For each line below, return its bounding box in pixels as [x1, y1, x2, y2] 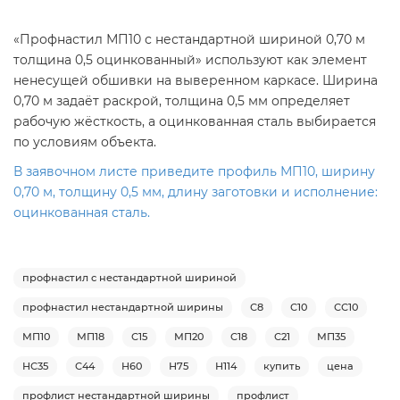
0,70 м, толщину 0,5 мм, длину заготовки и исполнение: [13, 183, 378, 200]
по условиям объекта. [13, 133, 156, 150]
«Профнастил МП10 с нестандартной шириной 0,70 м [13, 30, 365, 47]
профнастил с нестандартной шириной [22, 271, 237, 284]
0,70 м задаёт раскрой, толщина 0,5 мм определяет [13, 92, 350, 109]
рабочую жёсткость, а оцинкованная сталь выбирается [13, 112, 376, 129]
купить [263, 359, 300, 372]
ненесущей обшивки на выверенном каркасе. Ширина [13, 71, 378, 88]
